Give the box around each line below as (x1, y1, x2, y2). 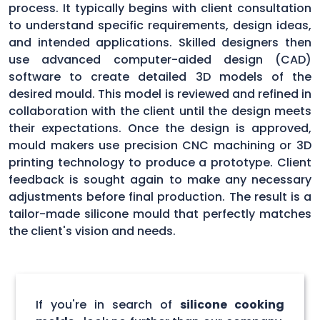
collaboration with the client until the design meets (9, 102, 311, 119)
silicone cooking (179, 296, 284, 313)
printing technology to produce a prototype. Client (9, 154, 311, 171)
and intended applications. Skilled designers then (9, 34, 311, 51)
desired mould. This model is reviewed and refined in (9, 85, 311, 102)
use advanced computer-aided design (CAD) (9, 51, 311, 68)
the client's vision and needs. (9, 222, 176, 239)
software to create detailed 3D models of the (9, 68, 311, 85)
